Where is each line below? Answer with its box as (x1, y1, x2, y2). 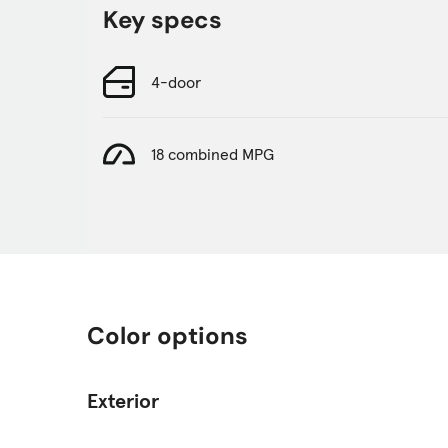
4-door (151, 71, 201, 92)
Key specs (103, 4, 222, 36)
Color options (87, 320, 248, 352)
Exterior (87, 388, 159, 415)
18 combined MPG (151, 144, 274, 165)
